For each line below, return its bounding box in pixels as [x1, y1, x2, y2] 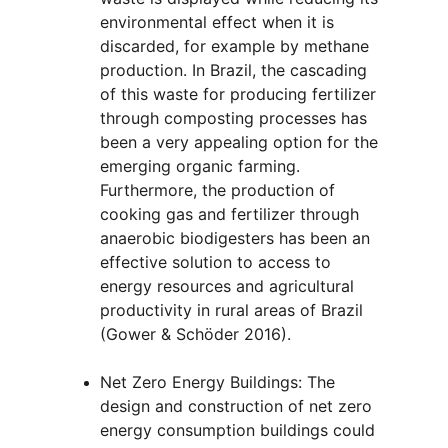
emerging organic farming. [100, 156, 305, 176]
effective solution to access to [100, 252, 336, 272]
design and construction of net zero [100, 396, 377, 416]
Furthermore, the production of [100, 180, 340, 200]
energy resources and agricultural [100, 276, 359, 296]
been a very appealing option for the [100, 132, 383, 152]
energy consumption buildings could [100, 420, 380, 440]
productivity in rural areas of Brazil [100, 300, 368, 320]
